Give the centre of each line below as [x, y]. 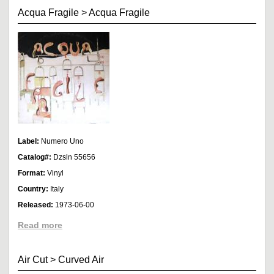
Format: [32, 173]
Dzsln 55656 [74, 157]
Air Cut [33, 259]
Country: [34, 189]
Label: [29, 141]
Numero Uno [62, 141]
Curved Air [81, 259]
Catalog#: [35, 157]
